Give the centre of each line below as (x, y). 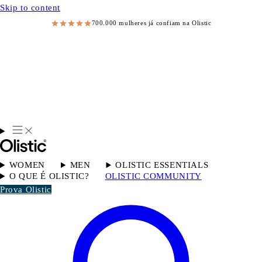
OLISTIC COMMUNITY (153, 176)
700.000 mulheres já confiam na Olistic (151, 23)
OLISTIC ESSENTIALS (162, 165)
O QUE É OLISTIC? (49, 176)
